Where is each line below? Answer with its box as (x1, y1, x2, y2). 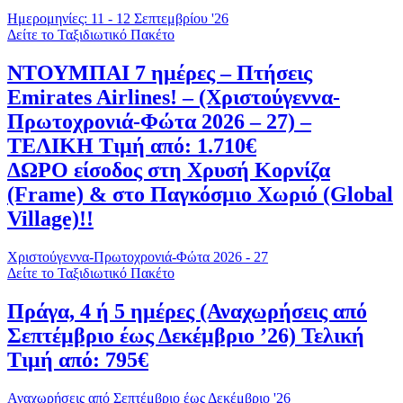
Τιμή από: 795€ (7, 347, 148, 372)
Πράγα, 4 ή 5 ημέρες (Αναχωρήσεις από (7, 299, 367, 323)
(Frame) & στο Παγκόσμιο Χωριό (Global (7, 182, 393, 206)
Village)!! (7, 206, 94, 230)
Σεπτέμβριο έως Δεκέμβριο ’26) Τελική (7, 323, 364, 347)
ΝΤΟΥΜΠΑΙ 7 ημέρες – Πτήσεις (7, 60, 312, 85)
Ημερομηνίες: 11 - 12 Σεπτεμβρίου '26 (7, 10, 228, 26)
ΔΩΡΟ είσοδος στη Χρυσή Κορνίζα (7, 157, 330, 182)
